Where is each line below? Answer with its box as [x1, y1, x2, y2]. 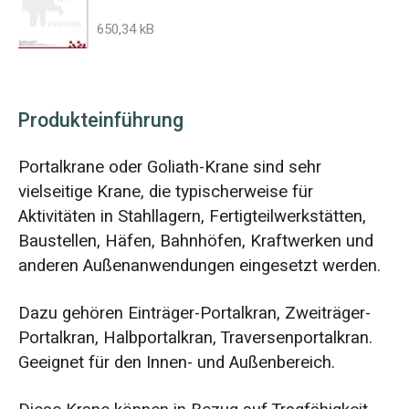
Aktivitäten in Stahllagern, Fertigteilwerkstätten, [17, 203, 366, 229]
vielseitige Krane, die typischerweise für [17, 178, 313, 204]
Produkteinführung [17, 107, 184, 135]
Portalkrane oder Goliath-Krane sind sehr [17, 153, 321, 180]
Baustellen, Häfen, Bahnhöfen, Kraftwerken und [17, 227, 373, 254]
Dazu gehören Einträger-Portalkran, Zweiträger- [17, 299, 371, 326]
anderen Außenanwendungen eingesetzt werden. [17, 252, 385, 278]
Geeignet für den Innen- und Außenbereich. [17, 349, 335, 375]
